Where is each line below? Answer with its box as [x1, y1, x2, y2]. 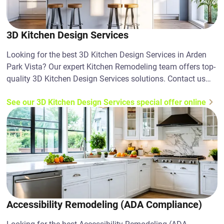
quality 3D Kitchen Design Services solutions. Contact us [6, 74, 206, 83]
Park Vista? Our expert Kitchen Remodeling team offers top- [6, 62, 216, 71]
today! [6, 86, 29, 95]
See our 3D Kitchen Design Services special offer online [6, 97, 206, 107]
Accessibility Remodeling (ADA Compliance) [6, 198, 202, 210]
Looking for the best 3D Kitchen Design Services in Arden [6, 50, 207, 59]
